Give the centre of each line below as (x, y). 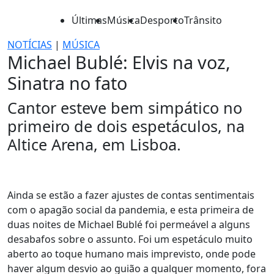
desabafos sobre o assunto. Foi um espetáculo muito (130, 239)
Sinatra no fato (67, 83)
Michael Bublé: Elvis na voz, (119, 62)
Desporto (162, 20)
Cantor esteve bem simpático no (125, 108)
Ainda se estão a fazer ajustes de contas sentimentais (131, 195)
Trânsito (203, 20)
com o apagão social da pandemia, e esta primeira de (131, 210)
